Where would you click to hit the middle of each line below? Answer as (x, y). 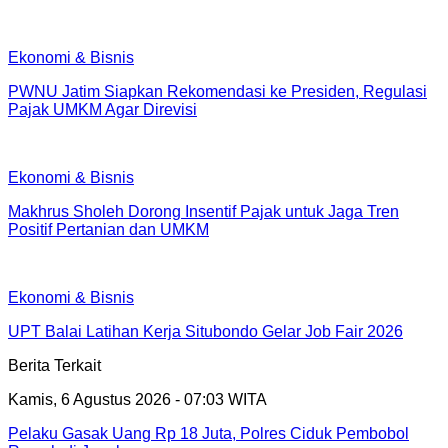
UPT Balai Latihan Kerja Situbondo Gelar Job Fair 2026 (205, 331)
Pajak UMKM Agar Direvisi (102, 109)
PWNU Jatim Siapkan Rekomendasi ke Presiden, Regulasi (217, 91)
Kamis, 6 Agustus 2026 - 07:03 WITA (137, 399)
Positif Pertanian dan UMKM (108, 229)
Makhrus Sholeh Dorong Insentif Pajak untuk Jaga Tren (203, 211)
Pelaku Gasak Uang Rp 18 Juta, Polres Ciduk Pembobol (208, 433)
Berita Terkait (54, 365)
